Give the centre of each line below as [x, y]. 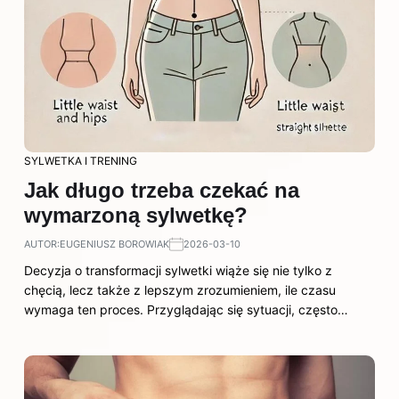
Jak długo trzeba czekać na [162, 190]
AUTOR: [42, 244]
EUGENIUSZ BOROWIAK [114, 244]
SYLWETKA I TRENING [81, 161]
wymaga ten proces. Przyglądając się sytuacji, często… [186, 309]
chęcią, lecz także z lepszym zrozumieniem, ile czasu [180, 290]
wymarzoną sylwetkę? [136, 215]
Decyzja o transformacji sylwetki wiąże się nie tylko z [178, 270]
